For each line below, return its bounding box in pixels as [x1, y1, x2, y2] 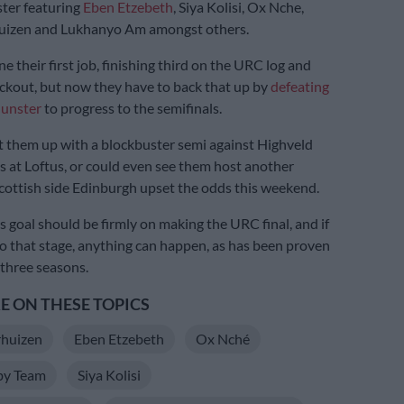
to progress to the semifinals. [41, 99, 222, 117]
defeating [270, 78, 329, 96]
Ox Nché [195, 330, 250, 348]
